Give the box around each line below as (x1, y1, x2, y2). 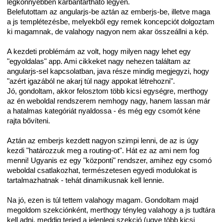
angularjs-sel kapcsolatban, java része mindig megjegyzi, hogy (7, 67, 209, 76)
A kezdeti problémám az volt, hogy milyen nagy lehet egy (7, 47, 191, 56)
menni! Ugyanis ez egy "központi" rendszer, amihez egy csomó (7, 156, 212, 165)
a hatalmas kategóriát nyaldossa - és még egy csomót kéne (7, 107, 200, 115)
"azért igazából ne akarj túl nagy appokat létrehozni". (7, 77, 175, 86)
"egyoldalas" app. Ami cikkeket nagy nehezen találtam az (7, 57, 191, 66)
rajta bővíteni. (7, 116, 50, 125)
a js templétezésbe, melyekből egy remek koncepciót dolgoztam (7, 17, 215, 26)
